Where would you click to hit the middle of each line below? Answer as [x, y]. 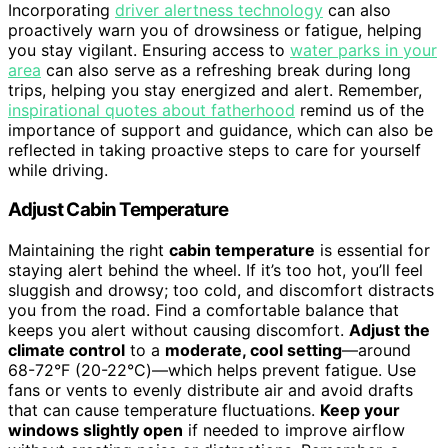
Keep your [360, 410]
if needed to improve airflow [294, 430]
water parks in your [363, 49]
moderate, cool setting [253, 350]
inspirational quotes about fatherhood [151, 109]
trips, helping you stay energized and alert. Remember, [215, 89]
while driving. [58, 169]
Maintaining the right [88, 250]
